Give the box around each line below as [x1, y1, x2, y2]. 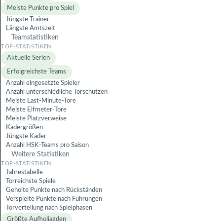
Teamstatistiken [11, 34, 59, 41]
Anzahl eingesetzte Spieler [6, 80, 80, 86]
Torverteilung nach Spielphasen [6, 205, 92, 211]
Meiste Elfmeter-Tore [6, 107, 67, 113]
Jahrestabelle [6, 169, 43, 176]
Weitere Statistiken [11, 151, 70, 158]
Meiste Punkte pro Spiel [7, 5, 74, 11]
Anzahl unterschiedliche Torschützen [6, 89, 108, 95]
